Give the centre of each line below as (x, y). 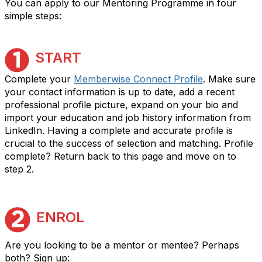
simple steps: (33, 16)
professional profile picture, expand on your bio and (121, 105)
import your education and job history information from (128, 118)
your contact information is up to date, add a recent (120, 92)
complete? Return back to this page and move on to (120, 156)
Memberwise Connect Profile (138, 79)
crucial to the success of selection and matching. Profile (129, 143)
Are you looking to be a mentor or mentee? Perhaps (122, 245)
